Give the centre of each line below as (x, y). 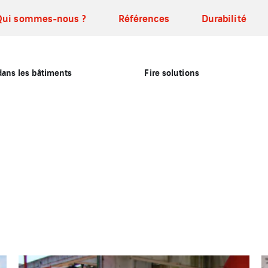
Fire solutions (172, 72)
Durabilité (224, 18)
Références (144, 18)
